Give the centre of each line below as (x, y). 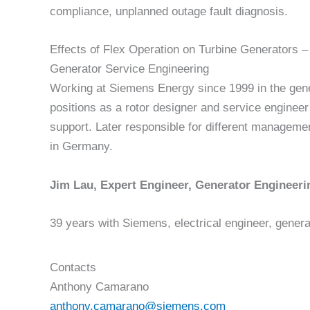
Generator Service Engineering (129, 69)
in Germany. (81, 147)
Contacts (73, 268)
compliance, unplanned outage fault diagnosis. (169, 12)
